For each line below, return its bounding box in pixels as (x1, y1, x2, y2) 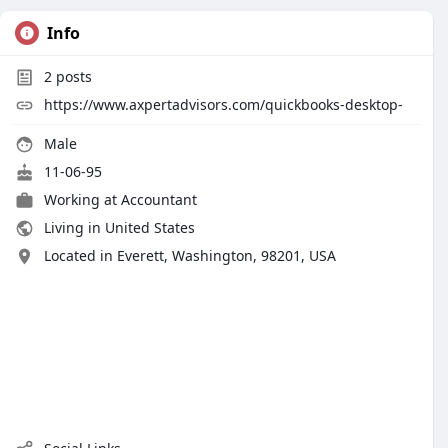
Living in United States (40, 218, 195, 237)
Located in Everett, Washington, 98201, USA (44, 246, 336, 265)
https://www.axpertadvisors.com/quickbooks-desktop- (44, 95, 403, 114)
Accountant (121, 190, 197, 209)
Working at (44, 190, 121, 209)
